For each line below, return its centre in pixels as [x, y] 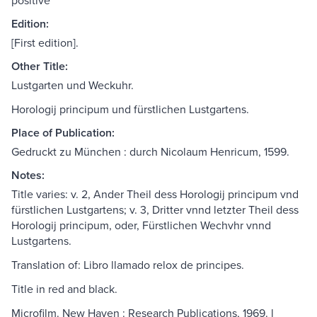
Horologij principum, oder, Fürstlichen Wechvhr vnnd [141, 225]
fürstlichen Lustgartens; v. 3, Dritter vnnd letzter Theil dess [155, 210]
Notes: [28, 175]
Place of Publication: [63, 133]
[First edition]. [45, 43]
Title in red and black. [64, 289]
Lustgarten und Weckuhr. [73, 85]
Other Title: [40, 67]
